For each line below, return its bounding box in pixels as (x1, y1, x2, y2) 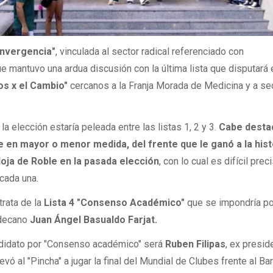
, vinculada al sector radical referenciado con (55, 45, 244, 57)
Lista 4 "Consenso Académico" (44, 197, 185, 209)
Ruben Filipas (165, 238, 226, 250)
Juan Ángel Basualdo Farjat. (30, 214, 158, 226)
